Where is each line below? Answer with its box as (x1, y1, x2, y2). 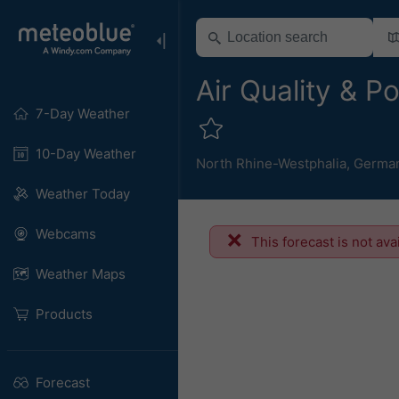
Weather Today (35, 185, 130, 202)
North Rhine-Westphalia (196, 154, 346, 172)
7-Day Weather (35, 105, 130, 122)
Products (35, 305, 93, 322)
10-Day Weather (35, 145, 136, 162)
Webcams (35, 225, 96, 242)
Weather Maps (35, 265, 126, 282)
